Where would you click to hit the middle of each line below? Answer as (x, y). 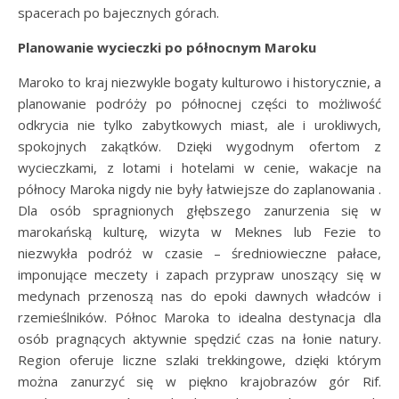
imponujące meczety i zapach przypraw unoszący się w (199, 274)
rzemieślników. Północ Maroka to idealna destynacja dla (199, 317)
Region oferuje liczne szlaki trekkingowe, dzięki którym (199, 359)
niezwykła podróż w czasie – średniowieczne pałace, (199, 252)
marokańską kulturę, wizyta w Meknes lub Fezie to (199, 231)
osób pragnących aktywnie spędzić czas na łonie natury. (199, 338)
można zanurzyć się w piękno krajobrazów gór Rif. (199, 381)
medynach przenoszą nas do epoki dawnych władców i (199, 295)
